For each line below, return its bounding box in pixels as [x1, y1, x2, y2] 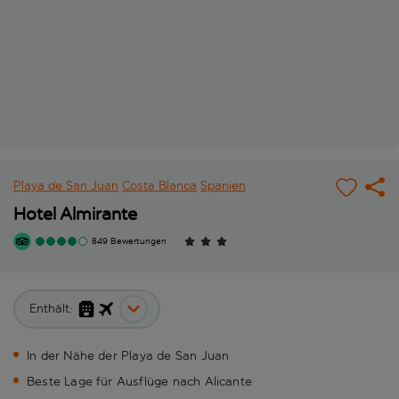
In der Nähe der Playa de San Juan [27, 348, 230, 364]
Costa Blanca [122, 178, 197, 194]
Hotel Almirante [13, 203, 137, 225]
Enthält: [29, 301, 73, 317]
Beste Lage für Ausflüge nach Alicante [27, 374, 253, 390]
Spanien [200, 178, 246, 194]
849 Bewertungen [92, 236, 167, 248]
